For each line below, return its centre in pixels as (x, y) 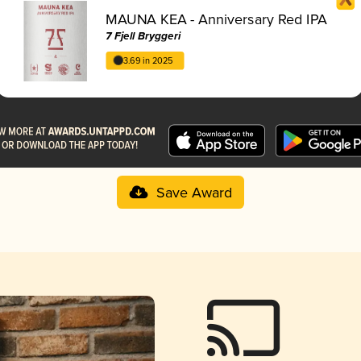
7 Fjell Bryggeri (143, 36)
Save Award (194, 193)
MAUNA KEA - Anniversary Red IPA (216, 20)
